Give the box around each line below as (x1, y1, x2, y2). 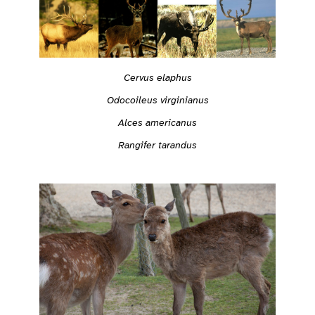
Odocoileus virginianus (106, 93, 209, 106)
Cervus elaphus (123, 70, 192, 84)
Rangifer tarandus (118, 138, 197, 151)
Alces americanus (118, 115, 197, 129)
